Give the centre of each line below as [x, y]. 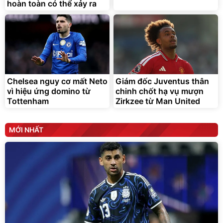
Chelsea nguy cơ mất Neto [57, 81]
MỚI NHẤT [26, 130]
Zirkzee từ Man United [158, 101]
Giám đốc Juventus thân [162, 81]
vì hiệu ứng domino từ [49, 91]
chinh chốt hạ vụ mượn [160, 91]
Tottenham [28, 101]
